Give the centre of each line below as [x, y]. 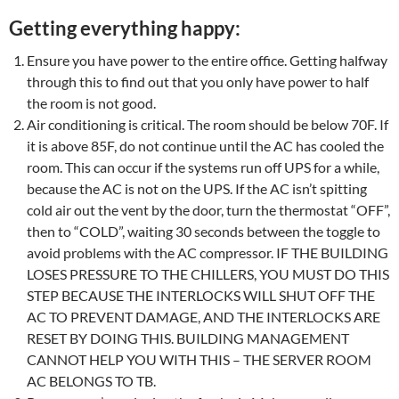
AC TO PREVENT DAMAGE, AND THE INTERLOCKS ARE [204, 317]
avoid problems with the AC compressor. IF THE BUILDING [208, 252]
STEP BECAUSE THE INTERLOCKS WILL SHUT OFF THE [201, 295]
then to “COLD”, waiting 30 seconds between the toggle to [204, 231]
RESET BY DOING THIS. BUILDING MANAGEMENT [188, 338]
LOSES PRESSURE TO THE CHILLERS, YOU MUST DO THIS [208, 274]
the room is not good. [91, 103]
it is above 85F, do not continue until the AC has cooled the [205, 146]
